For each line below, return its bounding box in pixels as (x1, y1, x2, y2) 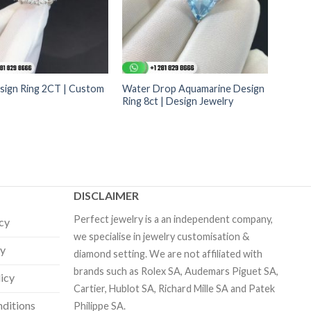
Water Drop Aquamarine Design (122, 82, 265, 94)
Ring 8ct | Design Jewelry (122, 94, 234, 107)
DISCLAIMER (73, 189, 139, 203)
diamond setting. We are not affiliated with (73, 248, 262, 260)
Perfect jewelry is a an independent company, (73, 213, 273, 226)
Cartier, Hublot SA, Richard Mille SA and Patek (73, 283, 275, 295)
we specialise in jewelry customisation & (73, 230, 249, 243)
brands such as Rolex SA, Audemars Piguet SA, (73, 265, 278, 278)
